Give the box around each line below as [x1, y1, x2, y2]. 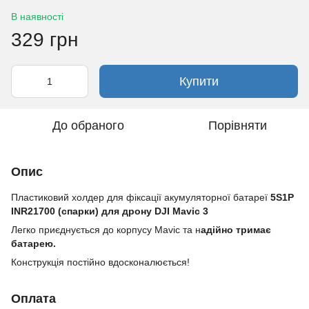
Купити [179, 74, 219, 88]
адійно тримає [201, 223, 271, 235]
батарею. [11, 237, 56, 249]
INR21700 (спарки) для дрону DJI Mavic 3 [11, 205, 208, 217]
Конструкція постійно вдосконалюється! [11, 256, 190, 268]
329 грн [11, 28, 78, 50]
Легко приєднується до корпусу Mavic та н [11, 223, 201, 235]
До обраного [52, 118, 124, 132]
